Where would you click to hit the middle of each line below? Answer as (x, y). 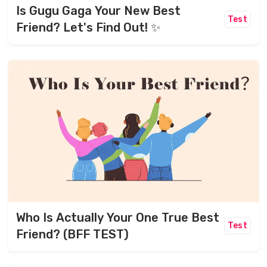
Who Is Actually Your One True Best (118, 217)
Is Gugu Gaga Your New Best (98, 11)
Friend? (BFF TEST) (72, 234)
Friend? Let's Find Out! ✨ (88, 28)
